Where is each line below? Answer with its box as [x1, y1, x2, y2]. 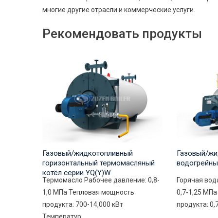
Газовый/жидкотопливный [42, 149, 133, 158]
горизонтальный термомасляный [42, 159, 155, 168]
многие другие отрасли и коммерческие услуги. [42, 6, 195, 14]
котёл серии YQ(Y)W [42, 168, 111, 178]
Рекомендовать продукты [42, 26, 202, 41]
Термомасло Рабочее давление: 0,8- [42, 176, 160, 184]
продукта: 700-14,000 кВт [42, 200, 123, 209]
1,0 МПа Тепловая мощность [42, 188, 134, 197]
